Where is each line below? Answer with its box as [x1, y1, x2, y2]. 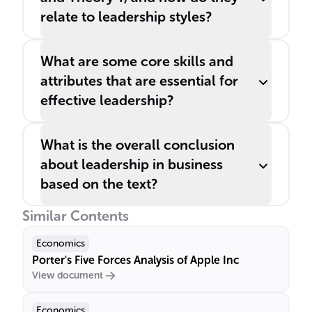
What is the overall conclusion [40, 136, 235, 153]
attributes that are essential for [40, 72, 238, 89]
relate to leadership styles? [40, 8, 212, 25]
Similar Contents [22, 208, 129, 224]
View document [32, 270, 103, 281]
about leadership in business [40, 156, 223, 173]
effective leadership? [40, 92, 173, 109]
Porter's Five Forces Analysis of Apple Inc [32, 253, 239, 267]
